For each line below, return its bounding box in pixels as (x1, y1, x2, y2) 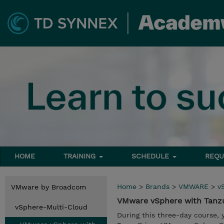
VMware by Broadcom (11, 183, 86, 191)
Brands (145, 182, 169, 190)
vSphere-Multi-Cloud (15, 203, 87, 211)
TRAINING (63, 152, 98, 160)
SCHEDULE (131, 152, 172, 160)
